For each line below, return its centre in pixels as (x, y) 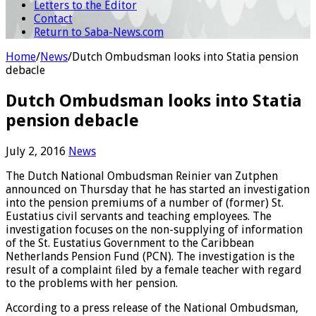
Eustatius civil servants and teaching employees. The (139, 216)
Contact (53, 18)
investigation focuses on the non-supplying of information (154, 229)
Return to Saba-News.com (99, 32)
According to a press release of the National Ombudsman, (152, 308)
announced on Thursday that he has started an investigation (158, 189)
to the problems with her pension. (92, 283)
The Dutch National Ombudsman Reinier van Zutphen (142, 176)
